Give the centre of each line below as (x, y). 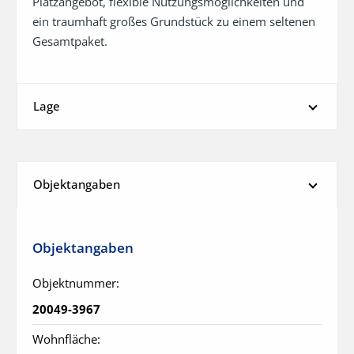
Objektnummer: (76, 282)
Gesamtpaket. (70, 41)
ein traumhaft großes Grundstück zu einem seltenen (174, 21)
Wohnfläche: (66, 339)
